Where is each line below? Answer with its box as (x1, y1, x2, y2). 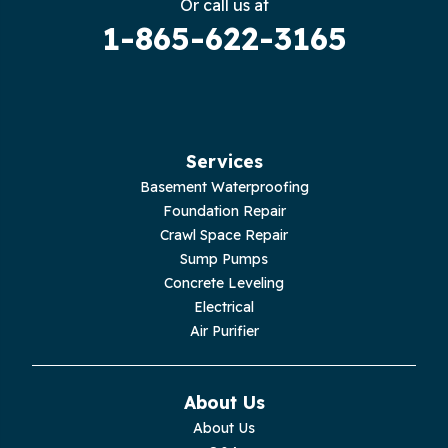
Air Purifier (189, 321, 259, 340)
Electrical (194, 297, 254, 316)
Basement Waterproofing (139, 177, 309, 196)
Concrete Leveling (164, 273, 284, 292)
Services (185, 149, 263, 172)
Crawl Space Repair (160, 225, 288, 244)
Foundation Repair (162, 201, 286, 220)
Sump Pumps (180, 249, 268, 268)
